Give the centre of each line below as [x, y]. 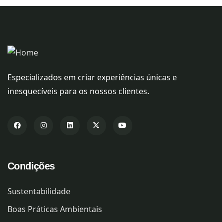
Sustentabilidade [39, 191]
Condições [31, 166]
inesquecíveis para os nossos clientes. [78, 91]
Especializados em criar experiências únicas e [92, 77]
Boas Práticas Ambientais [55, 209]
